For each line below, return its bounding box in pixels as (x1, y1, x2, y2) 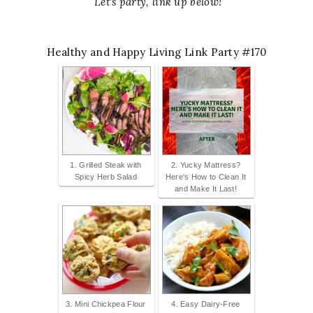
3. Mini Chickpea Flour (66, 300, 146, 309)
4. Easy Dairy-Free (171, 300, 240, 309)
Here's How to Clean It (165, 173, 247, 182)
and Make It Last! (174, 184, 238, 194)
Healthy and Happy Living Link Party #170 (46, 45, 267, 59)
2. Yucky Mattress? (170, 161, 241, 170)
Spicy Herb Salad (75, 173, 137, 182)
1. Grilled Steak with (70, 161, 142, 170)
